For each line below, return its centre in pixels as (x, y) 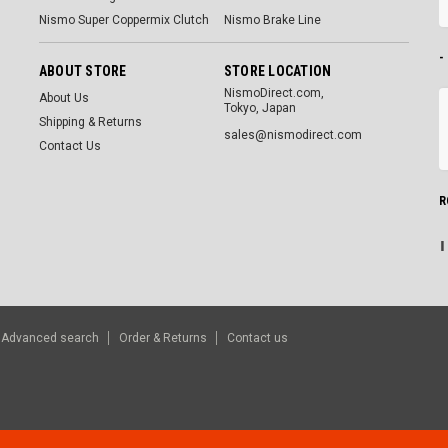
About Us (63, 97)
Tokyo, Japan (259, 107)
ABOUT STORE (82, 70)
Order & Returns (163, 337)
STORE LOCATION (277, 70)
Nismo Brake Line (272, 19)
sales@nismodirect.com (292, 134)
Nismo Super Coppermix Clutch (123, 19)
